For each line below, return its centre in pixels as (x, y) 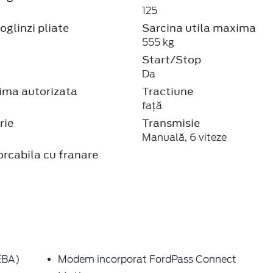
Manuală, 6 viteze (185, 137)
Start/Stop (172, 59)
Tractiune (168, 91)
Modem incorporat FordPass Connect (147, 259)
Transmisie (172, 123)
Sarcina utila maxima (199, 28)
